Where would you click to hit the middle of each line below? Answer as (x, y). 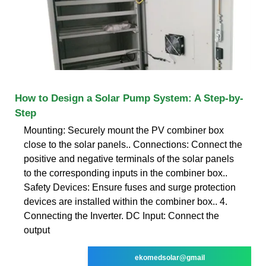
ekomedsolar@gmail (170, 257)
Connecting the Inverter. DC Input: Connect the (121, 216)
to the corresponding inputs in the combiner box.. (126, 173)
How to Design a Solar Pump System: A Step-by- (129, 98)
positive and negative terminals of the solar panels (129, 159)
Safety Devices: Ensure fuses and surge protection (130, 187)
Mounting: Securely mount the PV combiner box (124, 130)
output (37, 230)
